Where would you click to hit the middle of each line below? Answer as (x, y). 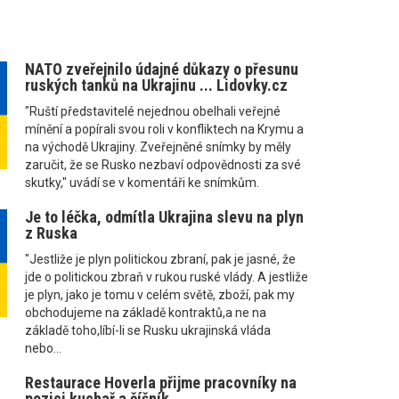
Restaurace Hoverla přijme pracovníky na (160, 382)
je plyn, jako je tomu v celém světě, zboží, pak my (159, 294)
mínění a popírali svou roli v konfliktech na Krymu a (164, 129)
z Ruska (51, 232)
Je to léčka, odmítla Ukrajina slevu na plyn (164, 216)
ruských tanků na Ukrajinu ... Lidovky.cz (156, 85)
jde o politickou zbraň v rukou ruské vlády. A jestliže (166, 277)
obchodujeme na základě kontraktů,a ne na (145, 312)
